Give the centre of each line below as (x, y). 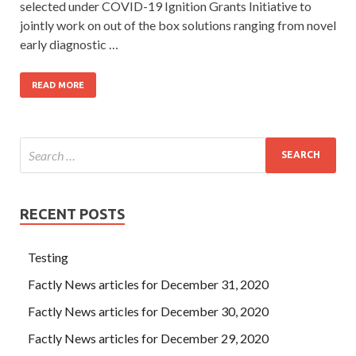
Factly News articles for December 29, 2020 (148, 338)
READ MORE (58, 85)
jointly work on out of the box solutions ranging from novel (178, 25)
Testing (48, 257)
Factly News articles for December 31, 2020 (148, 284)
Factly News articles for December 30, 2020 (148, 311)
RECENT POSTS (72, 213)
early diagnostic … (69, 44)
